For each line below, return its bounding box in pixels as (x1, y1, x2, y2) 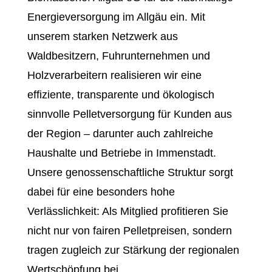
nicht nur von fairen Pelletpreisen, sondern (27, 225, 232, 237)
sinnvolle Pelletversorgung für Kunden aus (27, 108, 232, 120)
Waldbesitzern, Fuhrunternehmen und (27, 50, 210, 62)
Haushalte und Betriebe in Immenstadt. (27, 147, 216, 159)
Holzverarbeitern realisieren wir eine (27, 69, 202, 81)
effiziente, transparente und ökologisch (27, 89, 214, 101)
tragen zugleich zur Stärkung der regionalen (27, 244, 239, 256)
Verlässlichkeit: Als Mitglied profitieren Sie (27, 205, 228, 217)
